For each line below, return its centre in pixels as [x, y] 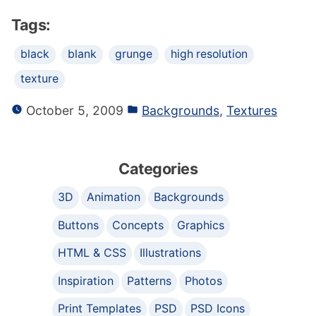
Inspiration [86, 280]
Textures [252, 111]
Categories [158, 169]
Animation [114, 197]
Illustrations [171, 253]
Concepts [138, 225]
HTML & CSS [92, 253]
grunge [134, 54]
